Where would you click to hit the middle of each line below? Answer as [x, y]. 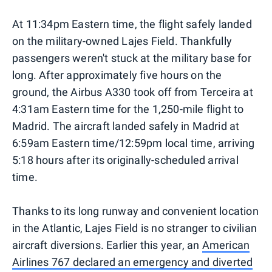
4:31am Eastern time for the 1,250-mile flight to [128, 109]
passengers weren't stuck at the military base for [132, 58]
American [226, 245]
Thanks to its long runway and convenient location [135, 211]
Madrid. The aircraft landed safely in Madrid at [126, 126]
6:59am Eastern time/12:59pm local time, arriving [134, 143]
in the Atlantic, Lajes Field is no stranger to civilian [135, 228]
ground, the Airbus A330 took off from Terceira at [133, 92]
